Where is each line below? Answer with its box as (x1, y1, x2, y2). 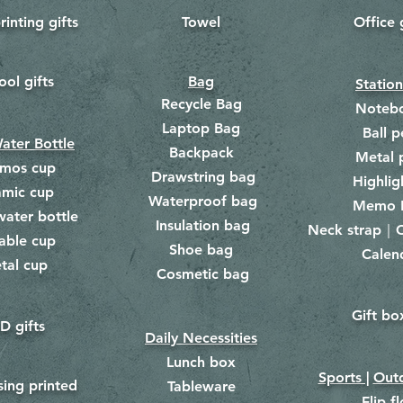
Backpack (168, 144, 234, 161)
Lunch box (166, 354, 236, 371)
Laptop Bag (162, 120, 240, 137)
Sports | (318, 369, 370, 386)
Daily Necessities (145, 329, 257, 346)
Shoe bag (169, 241, 233, 258)
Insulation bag (156, 217, 250, 234)
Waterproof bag (148, 193, 257, 210)
